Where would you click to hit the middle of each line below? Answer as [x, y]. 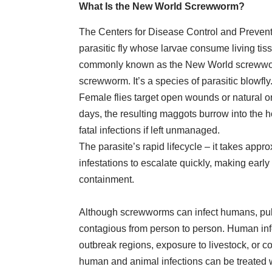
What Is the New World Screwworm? [162, 7]
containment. [107, 179]
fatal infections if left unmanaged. [149, 130]
